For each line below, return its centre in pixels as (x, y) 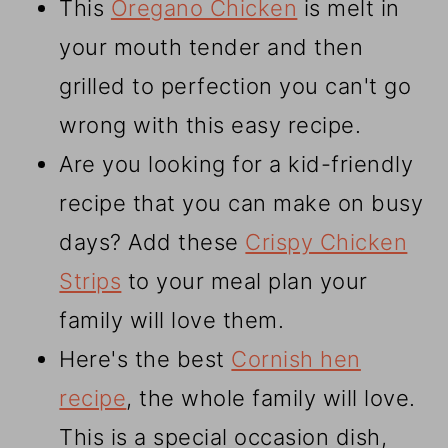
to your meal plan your (244, 281)
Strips (90, 281)
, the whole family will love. (271, 398)
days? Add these (152, 242)
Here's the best (145, 359)
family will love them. (172, 320)
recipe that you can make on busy (241, 203)
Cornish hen (296, 359)
